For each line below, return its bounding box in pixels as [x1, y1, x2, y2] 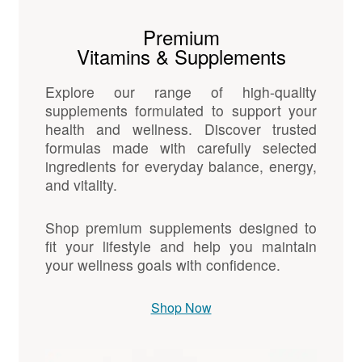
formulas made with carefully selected [44, 137, 318, 158]
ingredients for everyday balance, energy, [44, 156, 318, 177]
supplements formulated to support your [44, 100, 318, 121]
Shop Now [150, 298, 212, 318]
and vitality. [44, 175, 117, 196]
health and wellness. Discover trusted [44, 119, 318, 140]
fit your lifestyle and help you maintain [44, 236, 318, 257]
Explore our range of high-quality [44, 82, 318, 103]
